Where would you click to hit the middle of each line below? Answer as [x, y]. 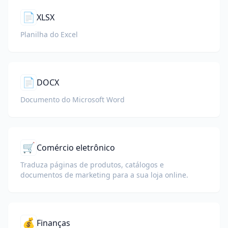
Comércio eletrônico [76, 148]
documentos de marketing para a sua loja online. [104, 175]
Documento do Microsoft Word [73, 99]
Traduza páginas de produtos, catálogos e [92, 165]
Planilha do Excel [49, 34]
